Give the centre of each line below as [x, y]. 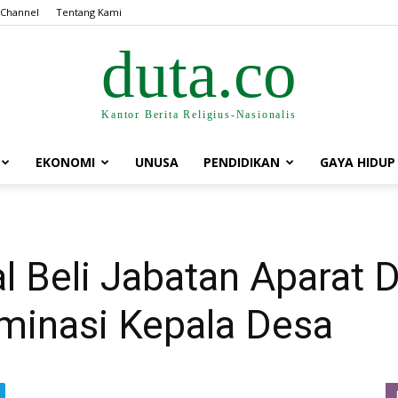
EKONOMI [65, 162]
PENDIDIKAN [242, 162]
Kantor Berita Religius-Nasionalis [199, 114]
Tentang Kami [89, 12]
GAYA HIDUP [358, 162]
